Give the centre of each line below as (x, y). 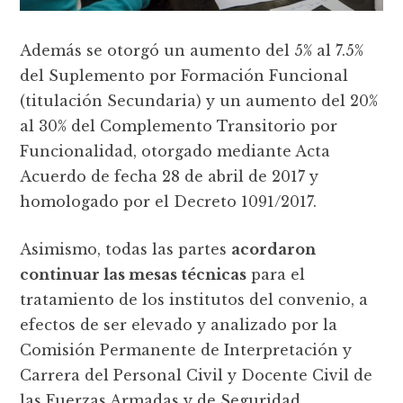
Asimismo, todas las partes (126, 250)
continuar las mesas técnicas (134, 275)
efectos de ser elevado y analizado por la (179, 325)
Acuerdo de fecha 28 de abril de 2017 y (170, 177)
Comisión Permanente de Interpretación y (186, 350)
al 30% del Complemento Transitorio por (179, 126)
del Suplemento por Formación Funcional (184, 76)
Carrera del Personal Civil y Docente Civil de (197, 376)
